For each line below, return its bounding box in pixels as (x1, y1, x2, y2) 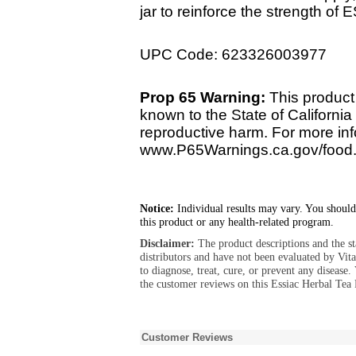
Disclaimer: (140, 237, 198, 250)
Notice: (140, 202, 174, 215)
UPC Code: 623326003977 (140, 46, 327, 63)
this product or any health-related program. (140, 215, 334, 228)
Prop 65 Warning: (140, 89, 265, 106)
